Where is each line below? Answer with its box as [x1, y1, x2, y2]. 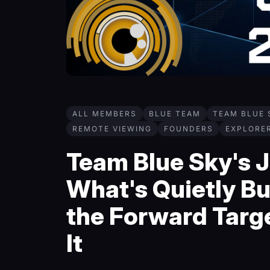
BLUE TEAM [149, 109, 201, 119]
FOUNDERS [164, 124, 213, 134]
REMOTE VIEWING [72, 124, 152, 134]
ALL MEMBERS [72, 109, 137, 119]
